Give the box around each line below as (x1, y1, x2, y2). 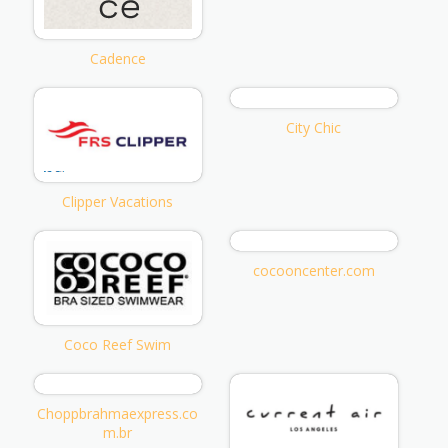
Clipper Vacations (62, 191, 174, 211)
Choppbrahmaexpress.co (37, 404, 199, 423)
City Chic (286, 117, 342, 137)
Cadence (89, 48, 146, 68)
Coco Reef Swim (64, 335, 172, 354)
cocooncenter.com (252, 260, 375, 280)
